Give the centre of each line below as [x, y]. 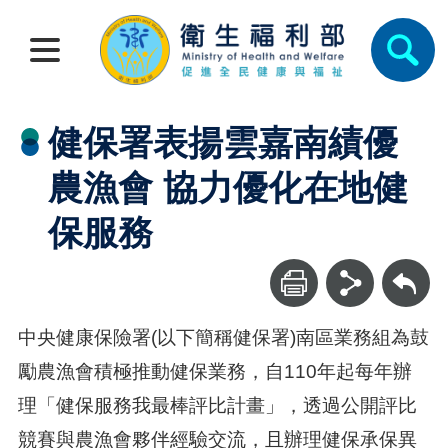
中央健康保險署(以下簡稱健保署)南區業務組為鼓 [223, 337]
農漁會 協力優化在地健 [227, 187]
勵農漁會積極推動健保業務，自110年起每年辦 [214, 371]
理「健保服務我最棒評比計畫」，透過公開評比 [217, 405]
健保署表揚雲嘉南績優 [222, 142]
